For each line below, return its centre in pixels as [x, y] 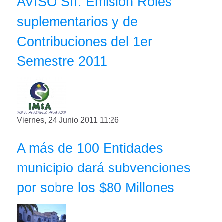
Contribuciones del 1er [84, 42]
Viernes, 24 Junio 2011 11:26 [68, 120]
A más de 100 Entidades [90, 148]
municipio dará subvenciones [104, 168]
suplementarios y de [77, 22]
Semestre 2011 [62, 61]
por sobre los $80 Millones [96, 188]
